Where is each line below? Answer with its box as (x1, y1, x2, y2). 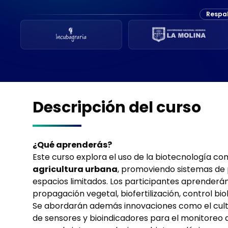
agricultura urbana (33, 163, 118, 175)
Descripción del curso (33, 97, 201, 118)
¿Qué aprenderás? (33, 139, 112, 151)
